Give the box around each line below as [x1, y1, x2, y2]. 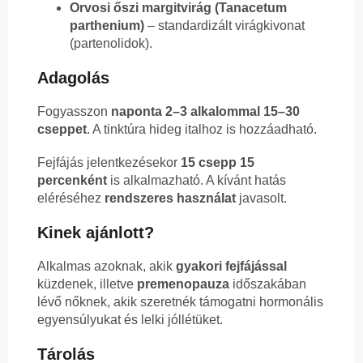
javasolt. [236, 191, 287, 206]
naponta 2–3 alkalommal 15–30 [111, 105, 300, 119]
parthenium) [70, 19, 144, 33]
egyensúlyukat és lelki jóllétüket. [37, 313, 223, 327]
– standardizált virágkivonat [144, 19, 305, 33]
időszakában [229, 277, 306, 292]
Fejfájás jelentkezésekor [37, 156, 181, 170]
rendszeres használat [105, 191, 236, 206]
